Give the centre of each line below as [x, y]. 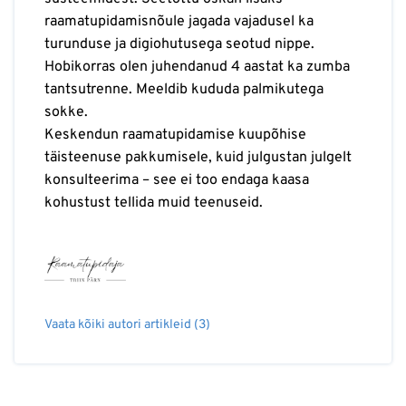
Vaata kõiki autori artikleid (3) [127, 324]
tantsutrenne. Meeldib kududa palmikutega [184, 89]
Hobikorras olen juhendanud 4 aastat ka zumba [197, 67]
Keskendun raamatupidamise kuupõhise [175, 135]
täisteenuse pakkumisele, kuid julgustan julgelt [198, 157]
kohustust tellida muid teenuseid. [154, 203]
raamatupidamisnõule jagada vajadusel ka [179, 21]
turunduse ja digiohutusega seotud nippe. [179, 44]
